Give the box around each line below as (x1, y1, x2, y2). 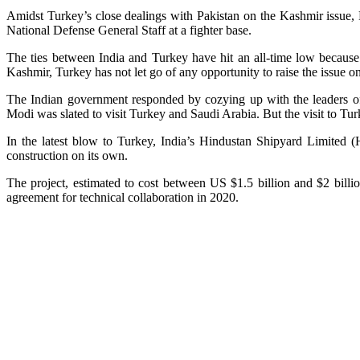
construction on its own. (6, 149, 128, 163)
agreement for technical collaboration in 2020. (6, 190, 239, 205)
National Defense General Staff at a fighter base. (6, 23, 252, 38)
